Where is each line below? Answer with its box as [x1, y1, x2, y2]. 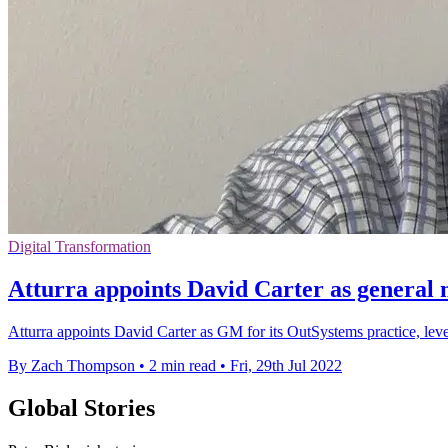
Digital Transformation [8, 238, 151, 256]
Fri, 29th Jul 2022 [230, 357, 342, 374]
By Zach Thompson [8, 357, 135, 374]
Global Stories [8, 394, 155, 421]
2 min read [149, 357, 216, 374]
